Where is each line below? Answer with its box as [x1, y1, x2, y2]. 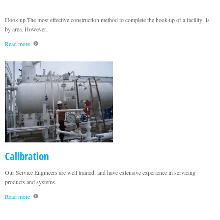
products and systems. [5, 178, 56, 186]
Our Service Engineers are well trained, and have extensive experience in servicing [5, 168, 195, 176]
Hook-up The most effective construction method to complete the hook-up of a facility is [5, 16, 210, 24]
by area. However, [5, 25, 48, 33]
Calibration [5, 149, 49, 163]
